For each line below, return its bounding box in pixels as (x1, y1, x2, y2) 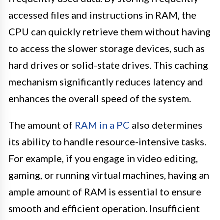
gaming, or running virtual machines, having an (8, 168, 209, 181)
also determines (130, 118, 202, 131)
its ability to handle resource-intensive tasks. (8, 135, 206, 147)
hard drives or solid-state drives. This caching (8, 58, 208, 71)
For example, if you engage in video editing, (8, 152, 198, 164)
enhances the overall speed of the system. (8, 92, 191, 104)
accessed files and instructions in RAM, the (8, 8, 196, 21)
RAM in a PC (75, 118, 130, 131)
